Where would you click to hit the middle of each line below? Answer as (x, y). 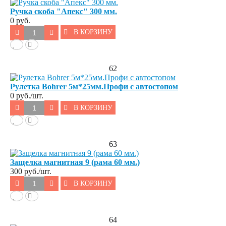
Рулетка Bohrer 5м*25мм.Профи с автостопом (94, 87)
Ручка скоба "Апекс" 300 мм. (64, 11)
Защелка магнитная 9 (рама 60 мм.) (75, 162)
